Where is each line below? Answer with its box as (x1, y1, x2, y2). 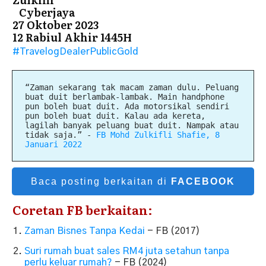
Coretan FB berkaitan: (12, 199, 153, 218)
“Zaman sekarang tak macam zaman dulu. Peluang (25, 82, 239, 92)
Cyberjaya (12, 4, 81, 20)
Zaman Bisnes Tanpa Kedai (24, 226, 145, 236)
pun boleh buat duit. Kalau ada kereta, (25, 110, 205, 121)
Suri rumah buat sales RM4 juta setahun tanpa (24, 246, 229, 256)
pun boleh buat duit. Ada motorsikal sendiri (25, 101, 229, 111)
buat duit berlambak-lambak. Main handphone (25, 91, 224, 102)
